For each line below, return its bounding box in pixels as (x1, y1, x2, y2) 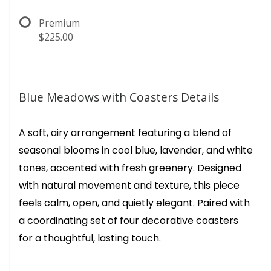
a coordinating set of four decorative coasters (19, 214, 238, 227)
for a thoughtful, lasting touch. (19, 231, 161, 245)
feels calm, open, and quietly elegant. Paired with (19, 196, 250, 210)
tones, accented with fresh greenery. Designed (19, 161, 241, 175)
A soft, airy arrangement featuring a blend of (19, 126, 232, 140)
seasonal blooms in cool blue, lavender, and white (19, 143, 253, 157)
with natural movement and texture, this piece (19, 178, 240, 192)
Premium (39, 16, 80, 30)
